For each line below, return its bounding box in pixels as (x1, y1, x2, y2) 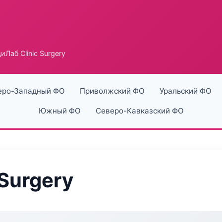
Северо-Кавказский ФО (95, 106, 184, 115)
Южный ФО (38, 106, 81, 115)
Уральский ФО (159, 86, 212, 96)
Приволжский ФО (79, 86, 145, 96)
